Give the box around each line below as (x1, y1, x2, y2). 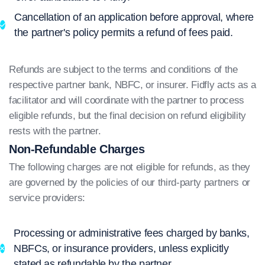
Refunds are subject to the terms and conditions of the (9, 64, 238, 75)
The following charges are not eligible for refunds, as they (9, 161, 250, 173)
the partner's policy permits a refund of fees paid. (14, 27, 233, 38)
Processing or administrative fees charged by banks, (14, 227, 250, 239)
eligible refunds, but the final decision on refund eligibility (9, 110, 246, 121)
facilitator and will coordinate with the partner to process (9, 95, 244, 106)
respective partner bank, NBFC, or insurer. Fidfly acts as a (9, 79, 256, 91)
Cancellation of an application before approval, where (14, 11, 254, 23)
